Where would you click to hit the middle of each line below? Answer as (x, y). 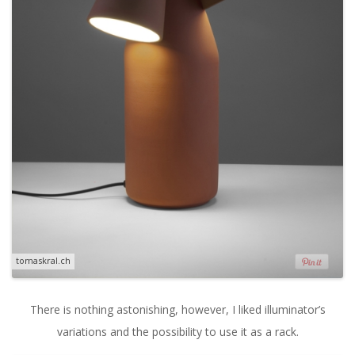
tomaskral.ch (43, 260)
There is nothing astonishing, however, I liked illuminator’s (177, 309)
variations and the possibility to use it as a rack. (177, 331)
